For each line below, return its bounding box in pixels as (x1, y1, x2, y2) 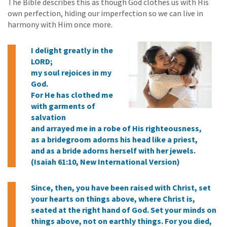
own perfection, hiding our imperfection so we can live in (8, 8, 203, 19)
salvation (31, 112, 66, 123)
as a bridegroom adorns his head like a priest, (31, 134, 198, 145)
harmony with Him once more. (8, 19, 112, 30)
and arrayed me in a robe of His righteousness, (31, 123, 202, 134)
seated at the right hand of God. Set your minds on (31, 205, 216, 215)
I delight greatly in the (31, 45, 113, 56)
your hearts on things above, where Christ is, (31, 194, 195, 204)
